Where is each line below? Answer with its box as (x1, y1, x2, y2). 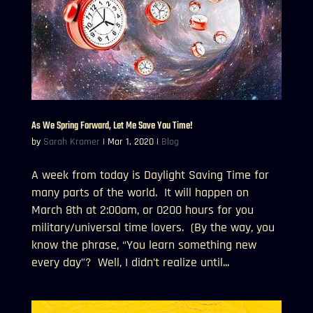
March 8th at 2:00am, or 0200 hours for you (31, 201, 254, 218)
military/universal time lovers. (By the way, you (31, 219, 275, 235)
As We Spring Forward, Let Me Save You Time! (31, 117, 193, 134)
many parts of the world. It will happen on (31, 184, 249, 201)
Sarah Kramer (43, 135, 100, 148)
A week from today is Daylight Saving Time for (31, 166, 269, 183)
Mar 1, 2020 (107, 135, 154, 148)
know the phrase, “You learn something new (31, 236, 256, 253)
